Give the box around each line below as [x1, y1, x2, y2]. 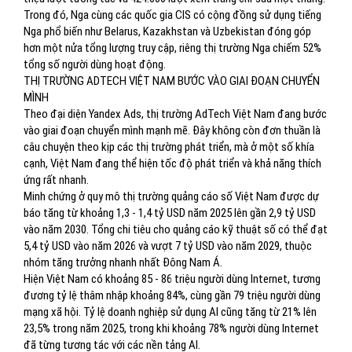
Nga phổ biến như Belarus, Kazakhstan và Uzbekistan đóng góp [24, 24, 311, 38]
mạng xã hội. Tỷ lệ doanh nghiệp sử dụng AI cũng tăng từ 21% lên [24, 305, 317, 319]
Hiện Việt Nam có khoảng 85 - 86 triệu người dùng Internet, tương [24, 272, 321, 286]
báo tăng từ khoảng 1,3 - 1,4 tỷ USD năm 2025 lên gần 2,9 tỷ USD [24, 206, 316, 220]
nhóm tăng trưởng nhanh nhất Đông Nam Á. [24, 255, 222, 269]
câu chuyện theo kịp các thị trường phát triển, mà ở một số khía [24, 140, 314, 154]
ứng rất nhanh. [24, 173, 89, 187]
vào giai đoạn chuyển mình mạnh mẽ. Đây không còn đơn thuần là [24, 123, 321, 137]
